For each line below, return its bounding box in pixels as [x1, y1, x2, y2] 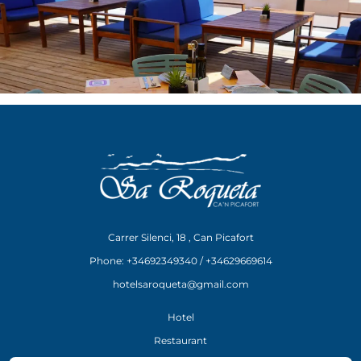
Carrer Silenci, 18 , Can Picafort [107, 231, 254, 244]
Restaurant [154, 334, 207, 347]
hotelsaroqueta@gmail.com [112, 278, 249, 291]
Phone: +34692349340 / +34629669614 [89, 255, 272, 268]
